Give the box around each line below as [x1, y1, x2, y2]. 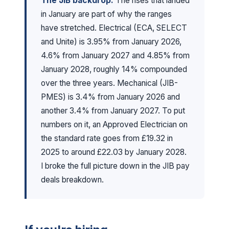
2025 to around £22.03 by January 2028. [41, 147, 187, 157]
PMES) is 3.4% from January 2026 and [41, 92, 180, 102]
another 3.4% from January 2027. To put [41, 106, 185, 116]
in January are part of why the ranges [41, 9, 172, 19]
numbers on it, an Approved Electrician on [41, 120, 188, 129]
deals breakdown [41, 175, 102, 185]
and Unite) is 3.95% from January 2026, [41, 37, 181, 47]
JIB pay [163, 161, 190, 171]
